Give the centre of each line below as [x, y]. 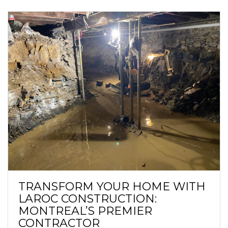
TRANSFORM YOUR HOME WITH [112, 186]
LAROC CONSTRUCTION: [88, 198]
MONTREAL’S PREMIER [85, 211]
